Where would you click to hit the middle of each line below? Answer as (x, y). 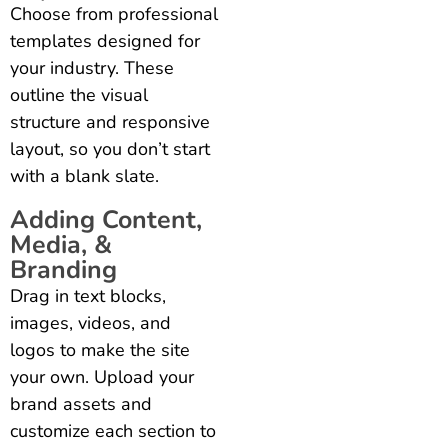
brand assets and (81, 403)
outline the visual (79, 94)
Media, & (61, 244)
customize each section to (113, 430)
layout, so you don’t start (110, 148)
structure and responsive (110, 121)
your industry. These (92, 67)
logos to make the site (100, 349)
